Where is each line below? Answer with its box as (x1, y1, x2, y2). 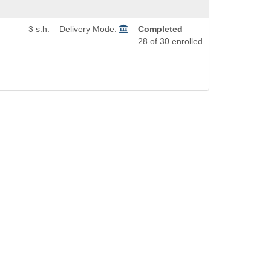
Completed (138, 24, 183, 34)
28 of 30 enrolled (138, 36, 203, 47)
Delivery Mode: (59, 24, 119, 34)
